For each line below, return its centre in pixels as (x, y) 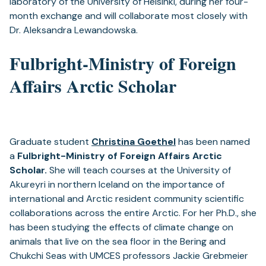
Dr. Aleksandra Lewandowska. (74, 30)
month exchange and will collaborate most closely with (129, 16)
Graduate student (50, 142)
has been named (213, 142)
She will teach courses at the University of (140, 170)
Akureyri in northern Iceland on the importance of (117, 185)
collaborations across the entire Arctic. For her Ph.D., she (133, 213)
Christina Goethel (134, 142)
